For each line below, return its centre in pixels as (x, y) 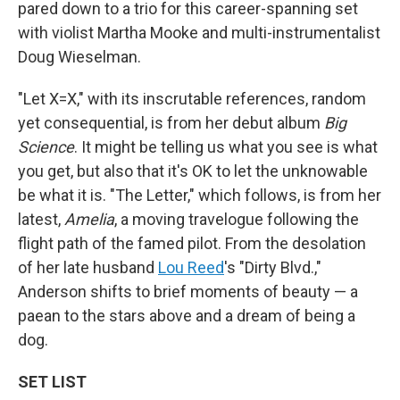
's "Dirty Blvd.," (273, 267)
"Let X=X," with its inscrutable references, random (192, 98)
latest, (41, 219)
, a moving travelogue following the (237, 219)
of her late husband (88, 267)
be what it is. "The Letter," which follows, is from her (200, 195)
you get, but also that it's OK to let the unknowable (193, 171)
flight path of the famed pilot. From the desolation (192, 243)
